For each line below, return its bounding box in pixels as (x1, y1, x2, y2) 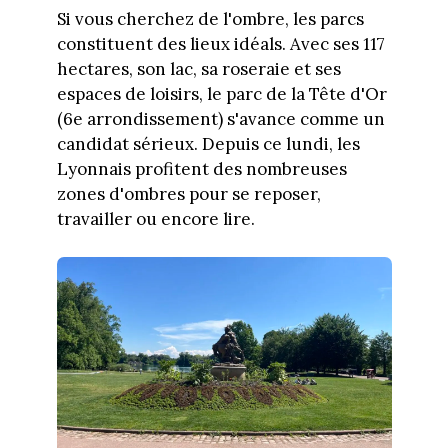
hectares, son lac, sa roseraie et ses (56, 57, 341, 80)
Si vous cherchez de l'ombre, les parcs (56, 7, 364, 30)
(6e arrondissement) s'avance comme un (56, 107, 385, 130)
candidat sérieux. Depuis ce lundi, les (56, 132, 360, 155)
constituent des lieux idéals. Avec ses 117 (56, 32, 385, 55)
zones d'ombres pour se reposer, (56, 182, 321, 205)
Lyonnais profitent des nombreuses (56, 157, 347, 180)
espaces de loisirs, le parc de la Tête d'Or (56, 82, 387, 105)
